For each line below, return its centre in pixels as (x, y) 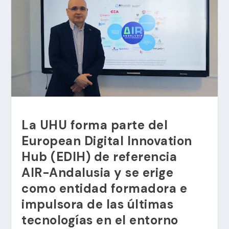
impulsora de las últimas (98, 204)
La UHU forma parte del (95, 125)
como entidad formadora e (105, 189)
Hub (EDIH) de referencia (99, 157)
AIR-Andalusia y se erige (98, 173)
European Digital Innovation (107, 141)
